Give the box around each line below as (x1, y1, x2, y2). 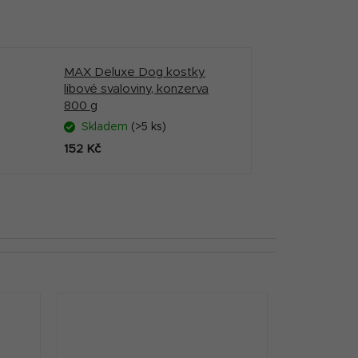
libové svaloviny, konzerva (64, 83, 209, 96)
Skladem (82, 121, 131, 133)
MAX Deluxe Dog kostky (64, 66, 205, 79)
